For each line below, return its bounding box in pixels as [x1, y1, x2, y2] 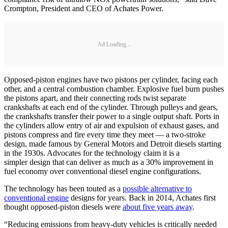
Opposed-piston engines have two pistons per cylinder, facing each [4, 75, 218, 84]
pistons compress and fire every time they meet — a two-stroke [4, 130, 206, 139]
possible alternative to [123, 184, 192, 193]
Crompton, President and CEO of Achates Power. [4, 4, 163, 13]
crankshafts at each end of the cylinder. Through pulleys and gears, [4, 103, 218, 112]
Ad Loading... [97, 40, 131, 48]
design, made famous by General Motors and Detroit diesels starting [4, 139, 221, 149]
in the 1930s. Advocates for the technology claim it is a [4, 149, 180, 158]
